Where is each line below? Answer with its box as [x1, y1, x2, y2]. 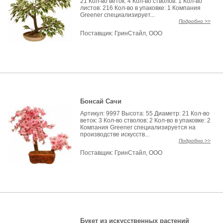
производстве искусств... [80, 131, 150, 138]
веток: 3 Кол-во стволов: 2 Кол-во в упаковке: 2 [80, 117, 211, 124]
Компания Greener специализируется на [80, 124, 196, 131]
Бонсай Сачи [80, 98, 122, 105]
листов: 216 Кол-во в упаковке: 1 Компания [80, 4, 201, 11]
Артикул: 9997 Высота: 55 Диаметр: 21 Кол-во [80, 110, 210, 117]
